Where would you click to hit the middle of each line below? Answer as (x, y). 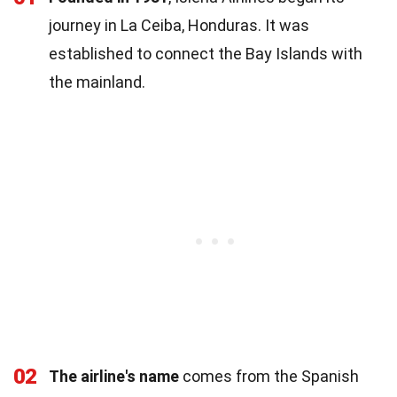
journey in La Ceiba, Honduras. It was (179, 25)
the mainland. (97, 82)
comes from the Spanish (269, 376)
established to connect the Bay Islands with (206, 53)
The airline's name (114, 376)
